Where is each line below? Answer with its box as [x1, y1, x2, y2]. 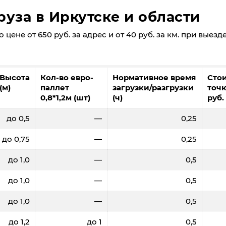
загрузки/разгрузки [112, 83, 194, 92]
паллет [40, 83, 69, 92]
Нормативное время [112, 73, 196, 82]
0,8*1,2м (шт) [40, 93, 90, 102]
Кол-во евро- [40, 73, 93, 82]
